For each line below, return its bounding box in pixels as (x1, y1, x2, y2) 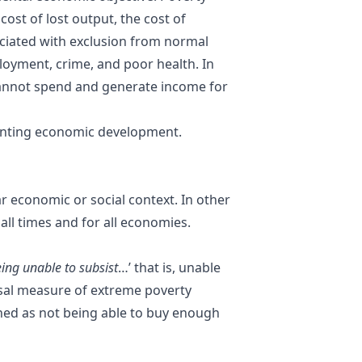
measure (14, 280, 74, 299)
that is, (134, 258, 179, 276)
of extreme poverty (74, 280, 192, 299)
